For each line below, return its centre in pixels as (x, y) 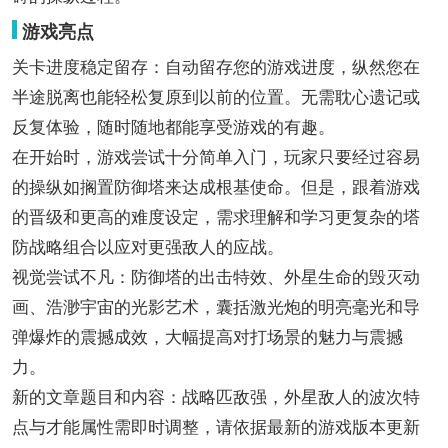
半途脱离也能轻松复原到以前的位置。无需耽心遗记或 (215, 97)
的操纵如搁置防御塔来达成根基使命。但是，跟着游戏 (215, 187)
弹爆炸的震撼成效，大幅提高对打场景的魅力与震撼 (207, 337)
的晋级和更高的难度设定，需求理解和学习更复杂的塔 (215, 217)
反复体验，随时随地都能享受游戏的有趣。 (173, 127)
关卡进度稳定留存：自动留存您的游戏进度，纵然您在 (215, 67)
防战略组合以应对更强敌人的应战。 (147, 247)
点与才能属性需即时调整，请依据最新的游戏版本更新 (215, 427)
